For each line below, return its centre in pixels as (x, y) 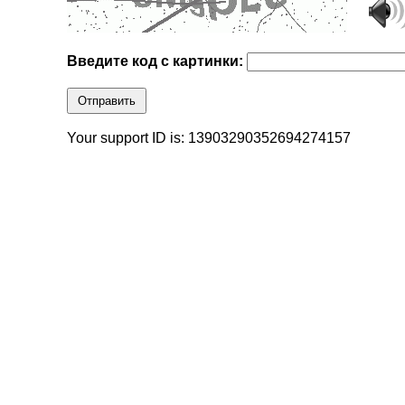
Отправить (107, 101)
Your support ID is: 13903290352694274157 (209, 138)
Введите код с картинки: (157, 61)
